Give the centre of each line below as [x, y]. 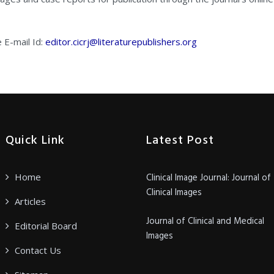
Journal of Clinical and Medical [205, 221]
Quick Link [35, 141]
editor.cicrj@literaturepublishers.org [121, 42]
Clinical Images [174, 193]
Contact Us [38, 250]
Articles [30, 201]
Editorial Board [46, 226]
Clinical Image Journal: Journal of [209, 178]
